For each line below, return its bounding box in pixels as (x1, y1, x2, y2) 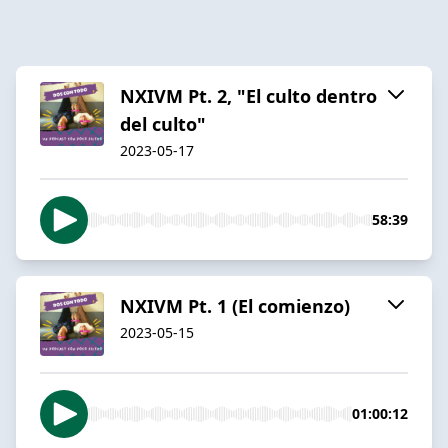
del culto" (120, 111, 206, 136)
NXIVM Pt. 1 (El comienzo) (120, 293, 350, 318)
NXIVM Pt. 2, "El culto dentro (120, 83, 377, 108)
